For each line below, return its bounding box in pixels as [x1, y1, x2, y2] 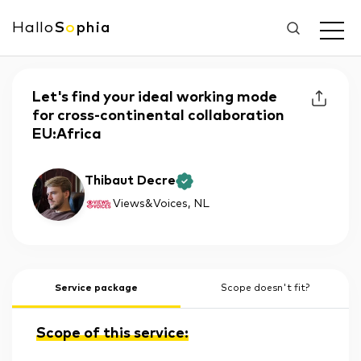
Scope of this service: [36, 326, 189, 341]
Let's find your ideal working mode [32, 90, 277, 105]
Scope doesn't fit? [220, 284, 309, 293]
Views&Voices [113, 198, 188, 210]
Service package [55, 284, 138, 293]
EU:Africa [32, 127, 102, 142]
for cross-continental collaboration [32, 109, 284, 123]
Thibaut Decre [85, 173, 176, 187]
